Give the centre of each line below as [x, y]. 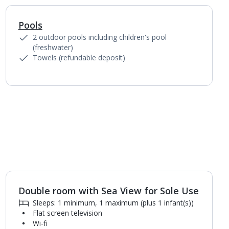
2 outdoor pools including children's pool [99, 37]
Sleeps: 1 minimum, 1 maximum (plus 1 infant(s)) [113, 203]
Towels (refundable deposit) [79, 58]
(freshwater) [53, 47]
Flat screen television [67, 213]
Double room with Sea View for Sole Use [108, 191]
